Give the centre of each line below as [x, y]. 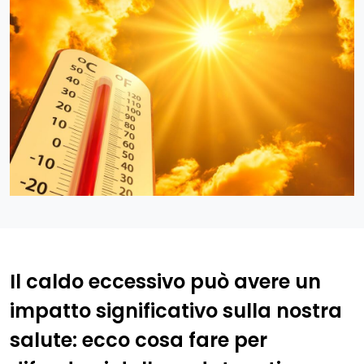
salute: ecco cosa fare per [139, 340]
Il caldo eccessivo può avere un [165, 281]
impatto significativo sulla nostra [176, 310]
